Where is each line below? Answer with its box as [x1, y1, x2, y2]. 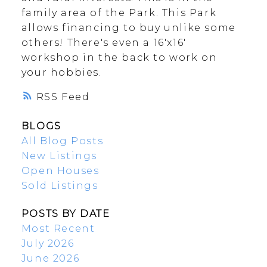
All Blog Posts [21, 135, 104, 147]
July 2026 [21, 238, 74, 250]
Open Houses [21, 165, 100, 176]
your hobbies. [21, 67, 102, 79]
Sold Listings [21, 180, 98, 191]
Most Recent [21, 223, 95, 235]
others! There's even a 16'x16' [21, 37, 187, 49]
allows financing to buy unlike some [21, 22, 236, 34]
